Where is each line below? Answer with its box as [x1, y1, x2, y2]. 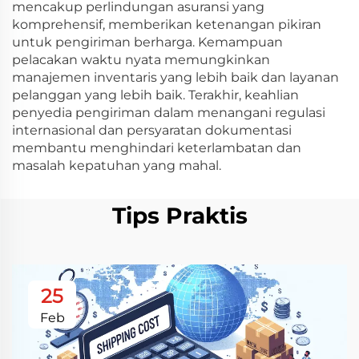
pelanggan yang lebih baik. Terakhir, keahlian [12, 87, 299, 103]
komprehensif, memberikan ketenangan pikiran [12, 17, 321, 32]
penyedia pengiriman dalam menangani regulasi [12, 105, 325, 120]
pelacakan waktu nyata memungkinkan [12, 52, 270, 67]
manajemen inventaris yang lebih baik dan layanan [12, 70, 339, 85]
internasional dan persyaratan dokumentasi [12, 123, 292, 138]
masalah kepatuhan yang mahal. [12, 158, 221, 173]
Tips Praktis [111, 202, 248, 229]
